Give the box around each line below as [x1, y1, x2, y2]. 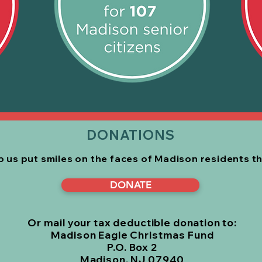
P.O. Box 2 [107, 240, 157, 253]
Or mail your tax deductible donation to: [27, 216, 237, 229]
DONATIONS [86, 126, 175, 143]
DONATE [109, 178, 151, 191]
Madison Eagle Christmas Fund [50, 228, 214, 241]
